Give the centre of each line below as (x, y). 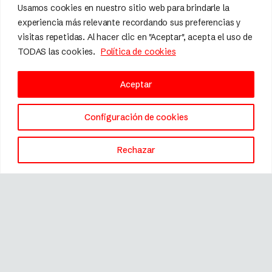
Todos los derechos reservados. (136, 214)
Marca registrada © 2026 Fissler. (136, 202)
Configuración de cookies (136, 117)
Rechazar (136, 150)
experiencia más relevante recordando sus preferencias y (130, 22)
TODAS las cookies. (58, 51)
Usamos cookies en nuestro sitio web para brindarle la (124, 8)
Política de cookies (138, 51)
